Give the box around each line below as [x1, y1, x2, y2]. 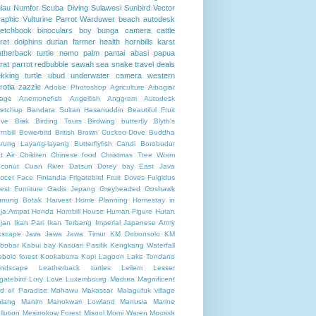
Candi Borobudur [116, 139, 175, 147]
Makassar [82, 286, 114, 294]
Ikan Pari [13, 218, 44, 226]
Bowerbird [18, 128, 51, 136]
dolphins [13, 37, 42, 46]
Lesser [153, 263, 175, 272]
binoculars [37, 25, 73, 35]
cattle [157, 25, 176, 35]
